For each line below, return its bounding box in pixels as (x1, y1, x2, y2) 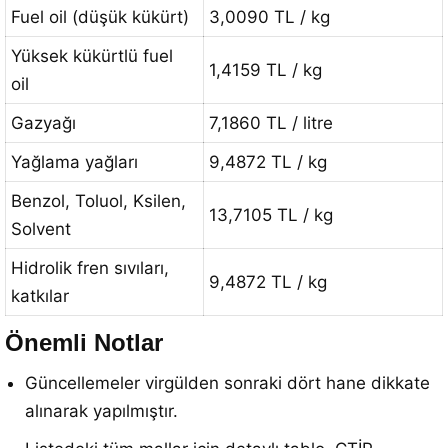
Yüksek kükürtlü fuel (11, 46, 173, 66)
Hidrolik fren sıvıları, (11, 258, 169, 278)
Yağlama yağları (11, 152, 138, 172)
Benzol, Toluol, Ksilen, (11, 191, 186, 211)
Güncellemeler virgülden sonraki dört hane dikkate (25, 373, 430, 393)
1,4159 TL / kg (209, 60, 322, 80)
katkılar (11, 286, 69, 306)
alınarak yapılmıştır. (25, 401, 178, 421)
